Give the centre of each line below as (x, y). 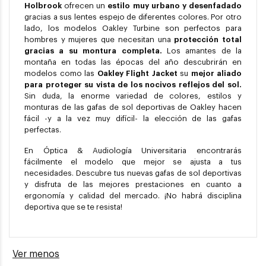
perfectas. (43, 130)
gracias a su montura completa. (96, 51)
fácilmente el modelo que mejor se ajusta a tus (133, 162)
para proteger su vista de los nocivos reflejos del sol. (133, 85)
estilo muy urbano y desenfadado (175, 6)
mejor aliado (216, 74)
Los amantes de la (204, 51)
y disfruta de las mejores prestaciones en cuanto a (133, 185)
